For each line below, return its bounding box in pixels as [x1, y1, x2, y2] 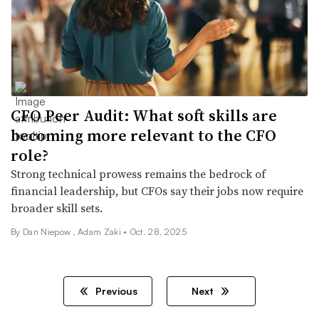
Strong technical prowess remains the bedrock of [11, 166, 266, 182]
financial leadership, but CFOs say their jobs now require [11, 183, 303, 199]
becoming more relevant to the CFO [11, 125, 276, 147]
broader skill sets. [11, 200, 103, 216]
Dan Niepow [22, 226, 73, 238]
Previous [93, 285, 137, 298]
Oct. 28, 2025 [130, 226, 187, 238]
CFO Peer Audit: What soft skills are [11, 105, 277, 127]
